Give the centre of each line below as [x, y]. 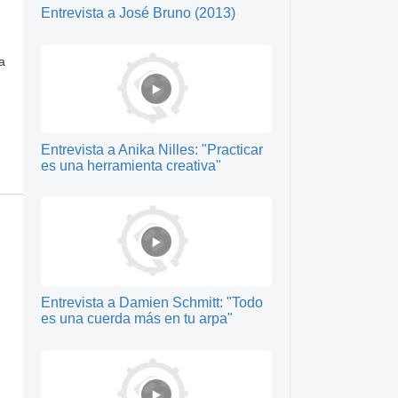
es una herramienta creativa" [131, 166]
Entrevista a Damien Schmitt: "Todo [152, 302]
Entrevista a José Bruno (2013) [138, 13]
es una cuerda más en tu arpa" [137, 318]
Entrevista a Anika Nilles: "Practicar [152, 150]
